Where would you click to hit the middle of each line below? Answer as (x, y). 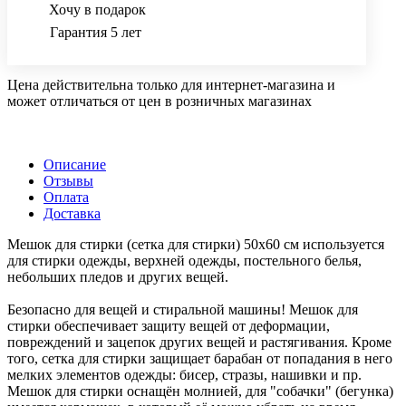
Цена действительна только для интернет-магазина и (171, 84)
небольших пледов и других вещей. (118, 276)
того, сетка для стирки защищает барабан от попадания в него (200, 358)
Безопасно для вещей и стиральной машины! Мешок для (183, 309)
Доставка (72, 213)
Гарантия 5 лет (96, 32)
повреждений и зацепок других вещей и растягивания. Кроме (199, 342)
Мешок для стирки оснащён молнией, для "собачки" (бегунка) (200, 391)
